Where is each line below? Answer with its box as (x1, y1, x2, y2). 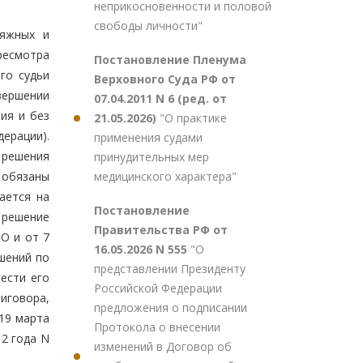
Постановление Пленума (94, 52, 246, 67)
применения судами (94, 130, 203, 145)
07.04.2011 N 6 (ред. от (94, 91, 227, 106)
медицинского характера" (94, 169, 237, 184)
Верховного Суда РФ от (94, 71, 236, 87)
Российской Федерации (94, 280, 222, 296)
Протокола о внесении (94, 319, 220, 335)
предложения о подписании (94, 300, 247, 315)
